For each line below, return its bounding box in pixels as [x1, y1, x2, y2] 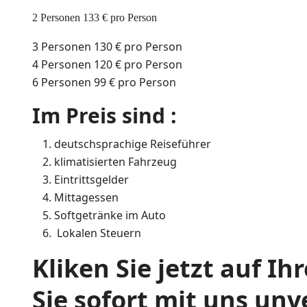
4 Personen [32, 56, 94, 72]
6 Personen [32, 74, 94, 90]
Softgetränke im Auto [54, 207, 166, 223]
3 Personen [32, 38, 94, 54]
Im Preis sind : [32, 101, 177, 130]
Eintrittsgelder [54, 171, 129, 187]
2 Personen [32, 11, 83, 23]
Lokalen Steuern [54, 225, 141, 241]
